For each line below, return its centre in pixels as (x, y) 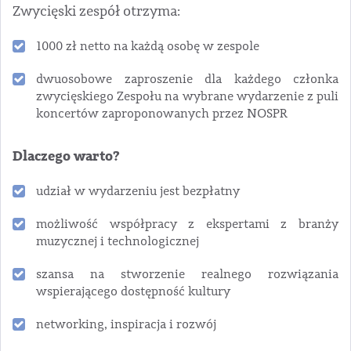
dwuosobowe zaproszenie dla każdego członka (187, 80)
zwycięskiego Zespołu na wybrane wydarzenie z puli (187, 97)
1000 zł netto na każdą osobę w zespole (148, 47)
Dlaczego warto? (66, 157)
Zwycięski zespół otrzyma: (96, 12)
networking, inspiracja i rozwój (126, 325)
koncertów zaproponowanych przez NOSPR (162, 114)
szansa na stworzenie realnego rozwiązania (187, 275)
